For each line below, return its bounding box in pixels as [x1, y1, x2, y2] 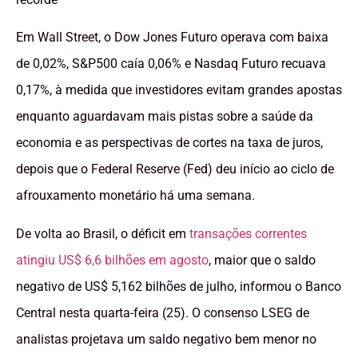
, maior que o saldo [209, 252, 316, 268]
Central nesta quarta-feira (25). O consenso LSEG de [16, 304, 309, 320]
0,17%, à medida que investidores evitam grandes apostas [16, 82, 342, 98]
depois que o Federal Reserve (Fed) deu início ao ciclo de [16, 161, 334, 177]
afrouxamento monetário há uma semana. [16, 188, 255, 204]
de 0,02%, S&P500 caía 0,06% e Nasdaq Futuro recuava [16, 56, 326, 72]
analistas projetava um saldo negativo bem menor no [16, 331, 316, 347]
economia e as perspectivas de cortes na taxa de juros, [16, 135, 323, 151]
